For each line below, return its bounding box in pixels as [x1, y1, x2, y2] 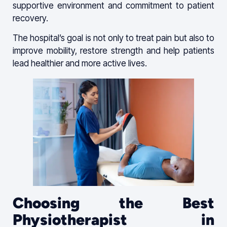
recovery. [13, 13, 48, 23]
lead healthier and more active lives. [13, 58, 147, 69]
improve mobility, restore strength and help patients [13, 46, 214, 56]
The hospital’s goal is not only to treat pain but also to [13, 33, 214, 44]
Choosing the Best [13, 194, 214, 213]
